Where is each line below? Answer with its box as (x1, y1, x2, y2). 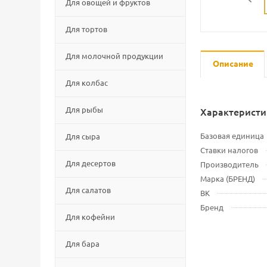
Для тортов (66, 24, 107, 34)
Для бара (66, 238, 100, 249)
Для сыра (66, 131, 100, 141)
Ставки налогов (200, 145, 258, 155)
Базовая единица (200, 131, 264, 141)
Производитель (200, 159, 259, 169)
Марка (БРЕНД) (200, 173, 255, 184)
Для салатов (66, 185, 111, 195)
